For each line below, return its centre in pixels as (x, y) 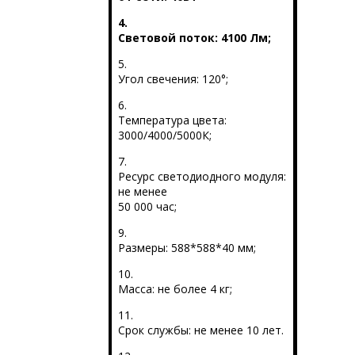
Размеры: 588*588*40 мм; (187, 248)
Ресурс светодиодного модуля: (202, 177)
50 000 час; (147, 207)
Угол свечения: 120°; (173, 79)
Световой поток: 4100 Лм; (194, 38)
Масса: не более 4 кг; (175, 289)
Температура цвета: (172, 120)
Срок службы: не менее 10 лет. (200, 330)
